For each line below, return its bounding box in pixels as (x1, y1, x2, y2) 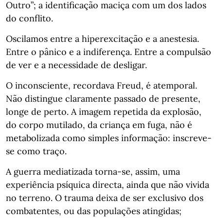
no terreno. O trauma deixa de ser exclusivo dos (6, 192, 203, 203)
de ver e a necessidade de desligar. (6, 59, 147, 71)
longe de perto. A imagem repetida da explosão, (6, 106, 201, 117)
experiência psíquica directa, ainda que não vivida (6, 179, 209, 190)
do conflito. (6, 13, 53, 24)
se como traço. (6, 145, 67, 157)
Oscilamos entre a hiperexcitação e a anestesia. (6, 33, 199, 44)
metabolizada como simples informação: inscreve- (6, 132, 212, 144)
